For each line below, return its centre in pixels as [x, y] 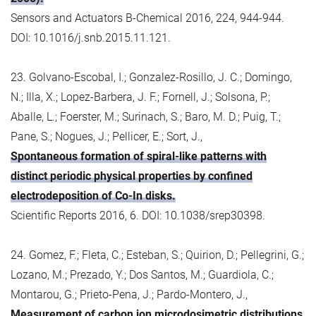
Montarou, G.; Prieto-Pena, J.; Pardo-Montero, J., [129, 294]
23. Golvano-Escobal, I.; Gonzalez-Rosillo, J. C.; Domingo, [151, 77]
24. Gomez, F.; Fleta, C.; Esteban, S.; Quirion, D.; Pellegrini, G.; [157, 255]
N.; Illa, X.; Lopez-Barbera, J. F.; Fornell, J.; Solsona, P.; [140, 97]
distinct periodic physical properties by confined [132, 176]
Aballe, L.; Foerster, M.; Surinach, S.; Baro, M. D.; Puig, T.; [146, 116]
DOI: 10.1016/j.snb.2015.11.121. [91, 37]
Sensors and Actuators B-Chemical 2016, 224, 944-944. [147, 18]
